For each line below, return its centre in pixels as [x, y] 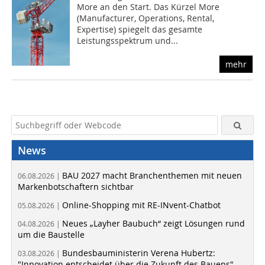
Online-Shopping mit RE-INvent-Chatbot [141, 205]
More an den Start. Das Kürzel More [148, 7]
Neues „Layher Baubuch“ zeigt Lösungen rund [153, 224]
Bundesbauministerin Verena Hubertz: [139, 253]
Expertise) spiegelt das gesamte [140, 30]
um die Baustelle [51, 235]
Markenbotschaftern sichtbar [76, 187]
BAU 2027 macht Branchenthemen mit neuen [152, 176]
